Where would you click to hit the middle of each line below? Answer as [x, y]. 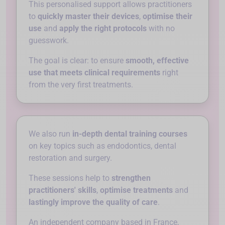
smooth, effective [157, 60]
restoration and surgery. [70, 158]
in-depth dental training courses [130, 134]
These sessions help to [70, 178]
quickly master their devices [88, 16]
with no [161, 28]
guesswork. [49, 40]
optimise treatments [136, 190]
